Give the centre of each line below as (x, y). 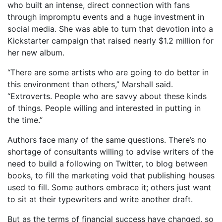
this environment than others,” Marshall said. (90, 84)
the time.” (25, 120)
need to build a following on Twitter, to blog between (108, 164)
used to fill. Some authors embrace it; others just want (109, 187)
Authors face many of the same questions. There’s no (107, 140)
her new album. (36, 53)
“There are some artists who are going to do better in (108, 72)
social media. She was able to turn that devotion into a (110, 29)
